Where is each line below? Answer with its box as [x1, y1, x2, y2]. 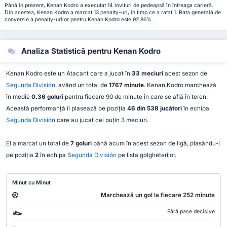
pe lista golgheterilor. [116, 152, 176, 159]
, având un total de [55, 82, 109, 89]
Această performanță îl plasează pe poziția [6, 105, 127, 112]
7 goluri [70, 140, 92, 147]
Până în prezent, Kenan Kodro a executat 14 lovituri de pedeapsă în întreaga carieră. [4, 2, 213, 9]
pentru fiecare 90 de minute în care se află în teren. [63, 93, 208, 101]
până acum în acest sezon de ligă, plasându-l [91, 140, 220, 147]
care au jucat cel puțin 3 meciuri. [55, 117, 148, 124]
